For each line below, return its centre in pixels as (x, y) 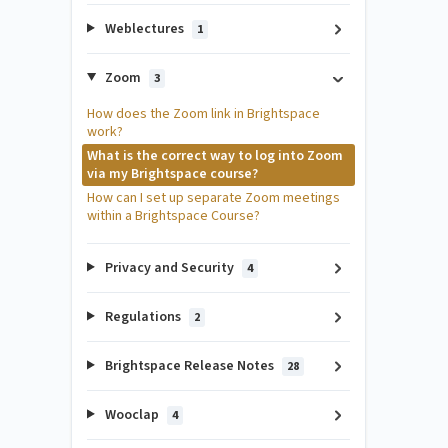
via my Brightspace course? (172, 173)
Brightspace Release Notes (189, 365)
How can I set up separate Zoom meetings (213, 197)
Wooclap (131, 414)
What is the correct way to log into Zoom (215, 155)
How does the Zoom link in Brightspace (203, 113)
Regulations (142, 316)
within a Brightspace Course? (173, 215)
